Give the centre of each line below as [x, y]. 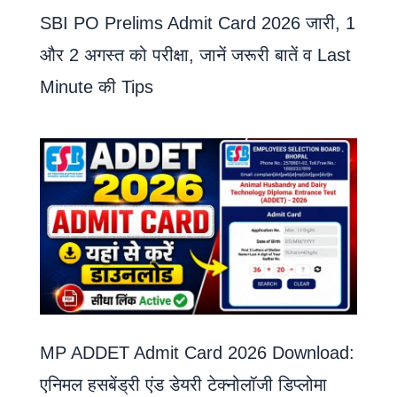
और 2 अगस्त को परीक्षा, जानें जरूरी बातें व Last [195, 54]
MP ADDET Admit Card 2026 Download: [197, 352]
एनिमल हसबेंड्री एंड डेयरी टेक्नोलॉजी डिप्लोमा [183, 384]
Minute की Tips [97, 86]
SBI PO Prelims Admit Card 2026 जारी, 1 [198, 23]
